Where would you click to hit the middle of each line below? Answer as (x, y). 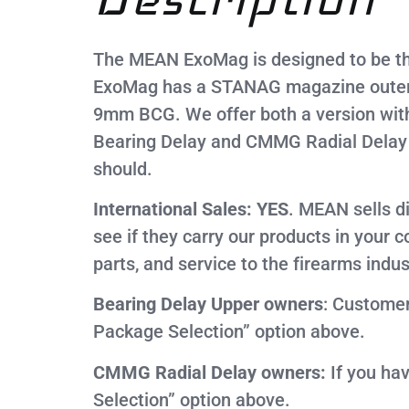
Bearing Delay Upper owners (208, 304)
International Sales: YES (191, 209)
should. (123, 168)
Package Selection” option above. (229, 332)
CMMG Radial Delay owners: (210, 372)
